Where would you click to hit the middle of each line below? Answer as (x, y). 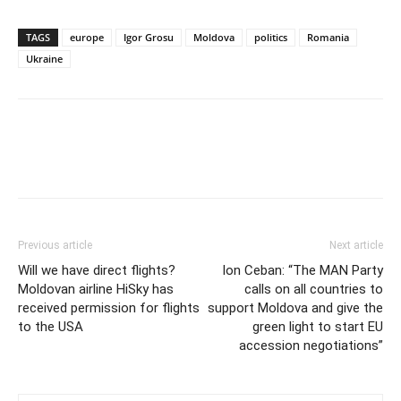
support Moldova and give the (295, 308)
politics (271, 37)
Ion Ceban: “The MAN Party (303, 270)
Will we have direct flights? (97, 270)
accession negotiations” (311, 346)
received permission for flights (109, 308)
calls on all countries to (314, 289)
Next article (356, 245)
